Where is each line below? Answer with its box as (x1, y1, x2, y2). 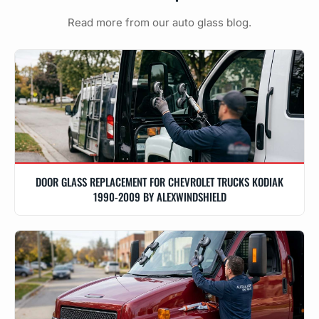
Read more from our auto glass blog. (68, 15, 251, 29)
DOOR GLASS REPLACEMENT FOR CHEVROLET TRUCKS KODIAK (36, 173, 283, 189)
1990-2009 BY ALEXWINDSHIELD (93, 188, 226, 204)
